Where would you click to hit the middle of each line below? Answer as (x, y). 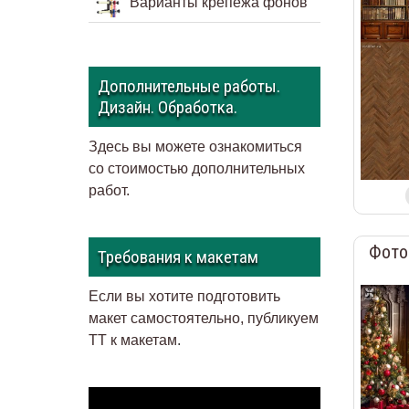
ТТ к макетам (133, 341)
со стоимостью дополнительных (197, 169)
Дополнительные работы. (189, 87)
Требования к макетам (178, 257)
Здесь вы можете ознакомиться (196, 147)
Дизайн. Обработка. (168, 108)
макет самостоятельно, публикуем (204, 319)
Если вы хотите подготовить (185, 297)
